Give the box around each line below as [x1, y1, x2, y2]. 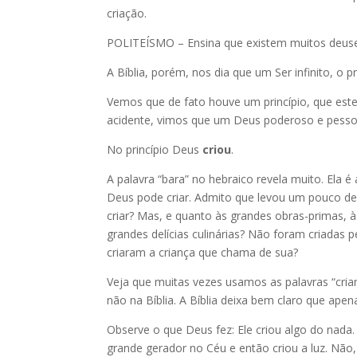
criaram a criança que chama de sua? [107, 245, 299, 260]
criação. [107, 6, 147, 21]
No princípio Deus [107, 142, 203, 157]
